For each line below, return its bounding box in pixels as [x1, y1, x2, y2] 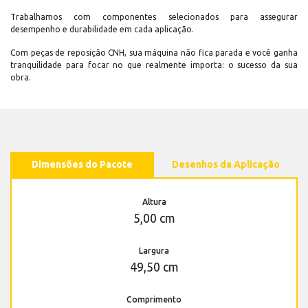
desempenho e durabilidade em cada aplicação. [10, 25, 194, 34]
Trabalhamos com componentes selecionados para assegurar [10, 12, 298, 22]
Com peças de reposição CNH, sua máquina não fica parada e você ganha [10, 48, 298, 58]
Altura [142, 197, 166, 207]
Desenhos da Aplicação [172, 159, 280, 170]
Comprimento [126, 295, 181, 305]
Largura [139, 246, 169, 256]
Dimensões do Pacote [32, 159, 133, 170]
